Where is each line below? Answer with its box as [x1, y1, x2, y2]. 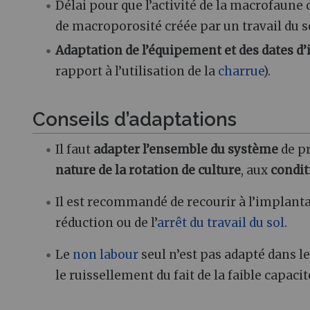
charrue [218, 64, 264, 80]
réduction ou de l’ [55, 215, 158, 231]
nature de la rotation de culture [55, 163, 241, 179]
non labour [73, 247, 139, 263]
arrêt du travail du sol [157, 215, 285, 231]
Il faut [55, 142, 94, 158]
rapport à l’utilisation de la [55, 64, 219, 80]
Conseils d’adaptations [33, 107, 237, 130]
